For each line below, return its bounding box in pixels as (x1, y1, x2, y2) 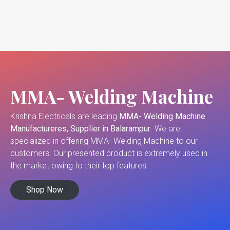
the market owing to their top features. (10, 161, 150, 171)
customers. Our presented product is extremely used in (10, 148, 207, 159)
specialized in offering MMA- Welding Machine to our (10, 136, 198, 146)
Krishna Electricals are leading (10, 111, 119, 122)
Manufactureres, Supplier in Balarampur (10, 124, 150, 134)
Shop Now (26, 185, 63, 195)
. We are (150, 124, 180, 134)
